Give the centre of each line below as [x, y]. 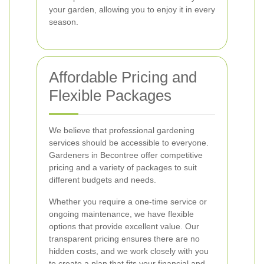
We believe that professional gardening [122, 130]
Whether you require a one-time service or [128, 202]
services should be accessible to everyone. [129, 143]
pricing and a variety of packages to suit [123, 167]
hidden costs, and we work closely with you [129, 251]
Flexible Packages [110, 95]
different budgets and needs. [103, 180]
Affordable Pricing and [123, 77]
